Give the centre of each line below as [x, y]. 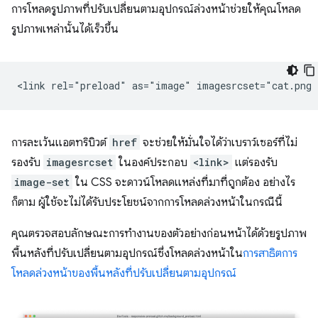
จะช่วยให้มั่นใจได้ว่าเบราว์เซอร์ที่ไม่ [219, 143]
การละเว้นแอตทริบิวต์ [60, 143]
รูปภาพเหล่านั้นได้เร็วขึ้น [65, 29]
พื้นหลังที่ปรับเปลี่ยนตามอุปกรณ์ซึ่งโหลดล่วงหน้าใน [127, 254]
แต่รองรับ [255, 163]
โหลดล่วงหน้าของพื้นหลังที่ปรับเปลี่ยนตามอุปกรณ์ [124, 274]
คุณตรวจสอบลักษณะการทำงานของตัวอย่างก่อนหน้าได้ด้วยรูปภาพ [159, 234]
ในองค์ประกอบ [153, 163]
